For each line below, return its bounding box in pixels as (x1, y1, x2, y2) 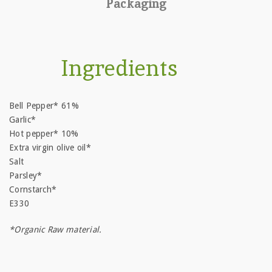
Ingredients (61, 54, 178, 83)
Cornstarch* (9, 185, 57, 194)
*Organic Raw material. (9, 225, 102, 234)
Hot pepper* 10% (9, 129, 79, 138)
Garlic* (9, 115, 36, 124)
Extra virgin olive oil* (9, 143, 91, 152)
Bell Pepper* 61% (9, 101, 79, 110)
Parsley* (9, 171, 42, 180)
